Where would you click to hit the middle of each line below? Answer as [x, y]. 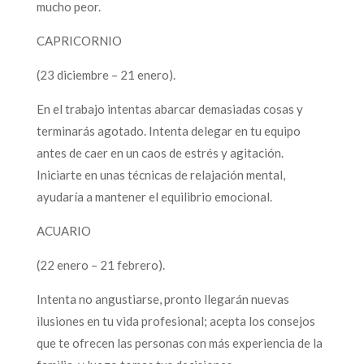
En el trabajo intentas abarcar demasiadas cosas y [169, 108]
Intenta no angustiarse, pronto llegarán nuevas [162, 299]
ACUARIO [65, 230]
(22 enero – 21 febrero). [100, 264]
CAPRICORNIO [80, 40]
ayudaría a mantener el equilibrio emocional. [155, 196]
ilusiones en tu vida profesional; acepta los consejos [175, 321]
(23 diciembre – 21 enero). [106, 74]
